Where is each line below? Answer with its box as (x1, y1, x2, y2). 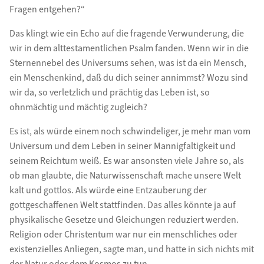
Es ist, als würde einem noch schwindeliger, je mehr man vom (9, 125, 250, 138)
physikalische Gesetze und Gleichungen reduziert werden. (9, 213, 239, 227)
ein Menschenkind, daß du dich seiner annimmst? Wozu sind (9, 71, 248, 85)
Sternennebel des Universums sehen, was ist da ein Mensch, (9, 57, 246, 70)
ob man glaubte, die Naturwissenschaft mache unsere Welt (9, 169, 241, 183)
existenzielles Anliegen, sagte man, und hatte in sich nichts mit (9, 243, 254, 256)
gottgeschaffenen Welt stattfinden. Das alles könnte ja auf (9, 199, 236, 212)
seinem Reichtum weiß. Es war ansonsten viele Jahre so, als (9, 154, 244, 168)
